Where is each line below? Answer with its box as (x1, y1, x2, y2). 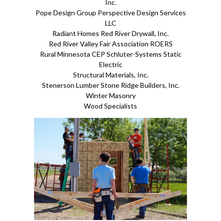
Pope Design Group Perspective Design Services (35, 8, 186, 17)
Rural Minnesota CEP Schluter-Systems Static (39, 50, 182, 58)
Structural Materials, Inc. (73, 71, 148, 79)
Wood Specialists (84, 102, 137, 110)
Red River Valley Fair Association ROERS (48, 39, 173, 48)
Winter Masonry (85, 91, 136, 100)
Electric (99, 60, 122, 69)
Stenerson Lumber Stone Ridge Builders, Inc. (41, 81, 180, 89)
